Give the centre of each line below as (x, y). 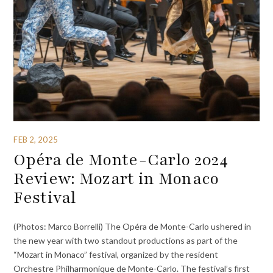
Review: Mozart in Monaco (116, 179)
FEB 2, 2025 (36, 139)
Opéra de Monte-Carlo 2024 (121, 160)
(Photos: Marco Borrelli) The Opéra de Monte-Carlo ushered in (133, 226)
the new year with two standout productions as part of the (126, 240)
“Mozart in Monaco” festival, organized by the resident (116, 254)
